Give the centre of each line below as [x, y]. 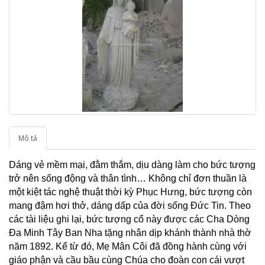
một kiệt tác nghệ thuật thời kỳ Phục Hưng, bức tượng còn [130, 192]
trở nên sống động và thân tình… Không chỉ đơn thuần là [128, 178]
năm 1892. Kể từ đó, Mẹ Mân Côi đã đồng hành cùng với [128, 246]
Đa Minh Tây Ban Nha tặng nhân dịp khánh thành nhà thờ [130, 233]
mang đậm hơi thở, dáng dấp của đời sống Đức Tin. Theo [130, 206]
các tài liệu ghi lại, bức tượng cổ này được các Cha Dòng [129, 219]
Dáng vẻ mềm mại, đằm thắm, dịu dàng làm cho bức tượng [132, 165]
